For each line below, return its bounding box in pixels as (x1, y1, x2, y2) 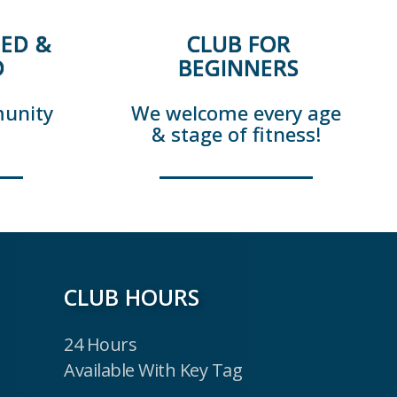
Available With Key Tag (64, 358, 242, 383)
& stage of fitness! (152, 121, 321, 148)
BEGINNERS (178, 52, 299, 83)
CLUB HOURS (64, 282, 199, 313)
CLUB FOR (186, 28, 291, 59)
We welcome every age (131, 99, 341, 127)
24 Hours (64, 332, 136, 357)
